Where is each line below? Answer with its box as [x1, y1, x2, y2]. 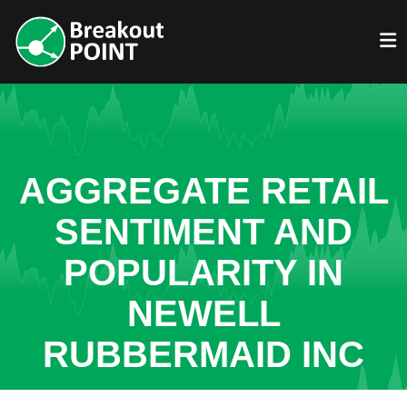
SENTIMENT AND [55, 212, 352, 252]
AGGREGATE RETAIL [18, 171, 389, 211]
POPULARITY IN [64, 253, 343, 293]
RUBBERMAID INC [43, 334, 364, 374]
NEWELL [126, 293, 281, 333]
